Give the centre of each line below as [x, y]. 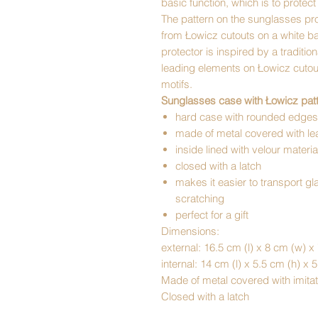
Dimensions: [190, 231]
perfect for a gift [212, 215]
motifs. [177, 84]
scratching [200, 198]
